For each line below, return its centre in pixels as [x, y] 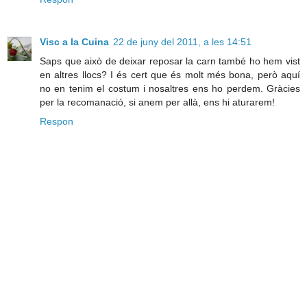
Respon [57, 121]
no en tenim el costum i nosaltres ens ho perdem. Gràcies [170, 88]
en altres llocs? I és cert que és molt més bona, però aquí [170, 74]
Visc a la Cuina [74, 41]
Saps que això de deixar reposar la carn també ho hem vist [170, 61]
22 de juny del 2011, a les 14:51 [182, 41]
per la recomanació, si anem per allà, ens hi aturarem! [157, 102]
